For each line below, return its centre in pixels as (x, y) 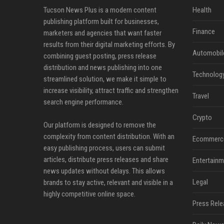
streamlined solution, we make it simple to (105, 79)
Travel (200, 96)
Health (202, 10)
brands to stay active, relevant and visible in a (108, 182)
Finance (203, 31)
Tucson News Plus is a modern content (100, 10)
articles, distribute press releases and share (106, 159)
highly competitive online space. (89, 194)
